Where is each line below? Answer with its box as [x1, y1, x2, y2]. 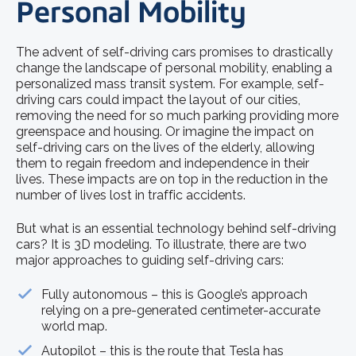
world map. [41, 318, 108, 334]
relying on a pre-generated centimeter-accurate [41, 302, 321, 318]
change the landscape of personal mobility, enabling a [16, 60, 332, 75]
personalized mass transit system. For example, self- [16, 75, 324, 91]
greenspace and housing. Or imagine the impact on [16, 123, 314, 139]
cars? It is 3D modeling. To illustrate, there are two [16, 237, 307, 253]
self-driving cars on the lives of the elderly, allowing [16, 139, 315, 155]
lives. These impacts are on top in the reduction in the [16, 171, 327, 187]
